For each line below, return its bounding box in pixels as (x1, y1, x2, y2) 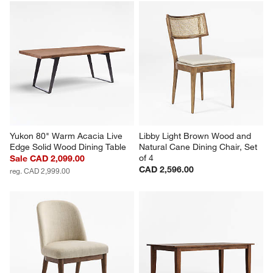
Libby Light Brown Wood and (139, 130, 253, 141)
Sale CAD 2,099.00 (10, 152, 85, 164)
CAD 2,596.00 (139, 163, 194, 175)
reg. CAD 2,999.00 (10, 165, 71, 175)
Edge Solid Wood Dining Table (10, 141, 127, 152)
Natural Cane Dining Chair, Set (139, 141, 260, 152)
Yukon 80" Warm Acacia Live (10, 130, 126, 141)
